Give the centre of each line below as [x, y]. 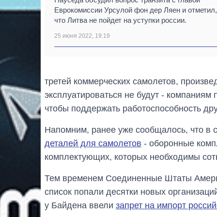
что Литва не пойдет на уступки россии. [120, 20]
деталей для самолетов [93, 143]
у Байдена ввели [80, 205]
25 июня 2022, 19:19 [82, 36]
